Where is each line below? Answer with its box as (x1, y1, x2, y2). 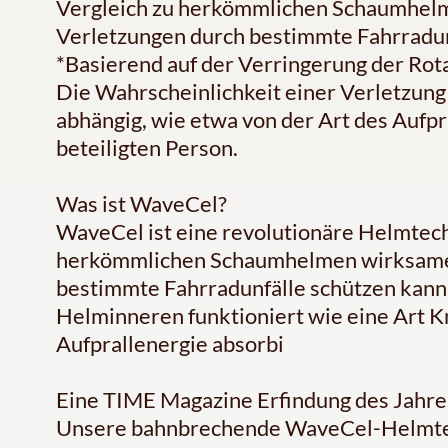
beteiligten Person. (56, 134, 238, 162)
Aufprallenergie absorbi (56, 330, 284, 358)
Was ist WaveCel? (56, 190, 227, 218)
